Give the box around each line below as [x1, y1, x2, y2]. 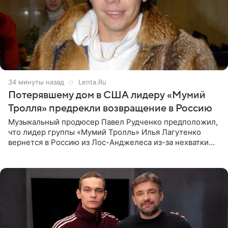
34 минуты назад [8, 78, 64, 87]
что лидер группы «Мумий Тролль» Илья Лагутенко [8, 127, 201, 137]
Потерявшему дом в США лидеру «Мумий [8, 90, 206, 101]
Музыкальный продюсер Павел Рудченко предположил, [8, 117, 218, 127]
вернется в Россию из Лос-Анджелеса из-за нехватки [8, 137, 209, 148]
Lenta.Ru [78, 78, 106, 87]
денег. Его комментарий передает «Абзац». [8, 148, 170, 158]
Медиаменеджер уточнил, [8, 158, 107, 168]
